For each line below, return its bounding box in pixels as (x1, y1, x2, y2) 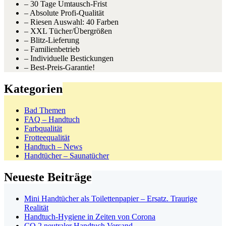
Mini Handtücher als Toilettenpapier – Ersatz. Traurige (24, 194, 197, 203)
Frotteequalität (24, 133, 70, 142)
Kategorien (4, 82, 63, 95)
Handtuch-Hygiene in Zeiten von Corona (24, 212, 155, 221)
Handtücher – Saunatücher (24, 151, 109, 160)
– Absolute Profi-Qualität (24, 9, 104, 18)
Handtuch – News (24, 142, 82, 151)
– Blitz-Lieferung (24, 36, 79, 45)
